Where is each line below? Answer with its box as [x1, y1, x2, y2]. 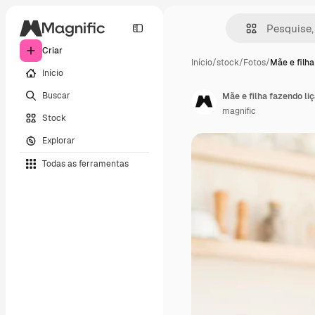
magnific [222, 105, 256, 117]
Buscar [42, 89, 70, 101]
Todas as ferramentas [42, 157, 129, 169]
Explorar [42, 134, 75, 146]
